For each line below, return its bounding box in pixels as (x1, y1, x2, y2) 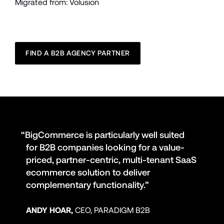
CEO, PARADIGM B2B (73, 205, 150, 215)
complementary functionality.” (26, 179, 149, 190)
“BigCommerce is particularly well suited (21, 129, 185, 140)
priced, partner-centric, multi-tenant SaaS (26, 154, 197, 165)
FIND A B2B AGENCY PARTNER (25, 49, 130, 57)
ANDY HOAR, (26, 205, 73, 215)
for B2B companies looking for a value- (26, 142, 185, 153)
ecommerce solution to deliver (26, 167, 150, 178)
